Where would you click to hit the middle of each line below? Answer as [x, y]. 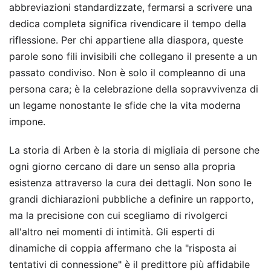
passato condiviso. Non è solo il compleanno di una [127, 73]
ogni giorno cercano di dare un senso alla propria [122, 167]
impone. [27, 122]
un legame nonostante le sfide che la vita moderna [125, 106]
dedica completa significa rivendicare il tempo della [128, 24]
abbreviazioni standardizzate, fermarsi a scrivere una [131, 8]
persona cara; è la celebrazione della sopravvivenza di [134, 89]
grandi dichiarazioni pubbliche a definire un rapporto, [131, 199]
